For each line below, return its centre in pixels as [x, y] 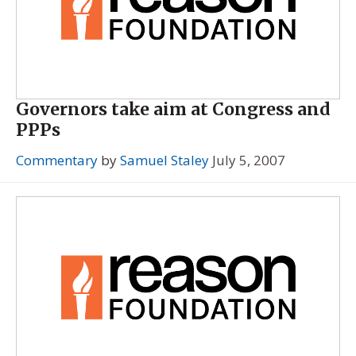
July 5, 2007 [249, 160]
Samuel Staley [164, 160]
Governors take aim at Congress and [173, 110]
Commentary [57, 160]
